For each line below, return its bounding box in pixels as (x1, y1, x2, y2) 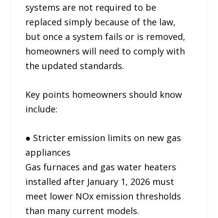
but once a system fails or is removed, (25, 31, 186, 43)
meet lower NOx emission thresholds (25, 190, 182, 202)
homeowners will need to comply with (25, 45, 185, 57)
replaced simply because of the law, (25, 16, 176, 28)
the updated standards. (25, 60, 125, 72)
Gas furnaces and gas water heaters (25, 161, 177, 173)
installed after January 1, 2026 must (25, 175, 175, 187)
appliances (25, 146, 71, 158)
